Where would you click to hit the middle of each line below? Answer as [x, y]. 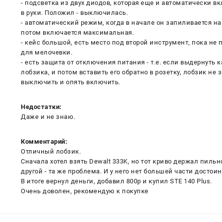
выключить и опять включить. [71, 82]
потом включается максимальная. [77, 32]
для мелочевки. [47, 52]
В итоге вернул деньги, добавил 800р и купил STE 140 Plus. [116, 181]
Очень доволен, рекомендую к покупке [85, 191]
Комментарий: [44, 141]
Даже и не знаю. [48, 116]
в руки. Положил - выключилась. [74, 12]
